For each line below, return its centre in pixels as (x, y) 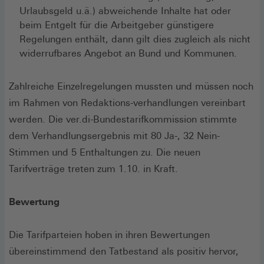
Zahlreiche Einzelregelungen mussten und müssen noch (131, 86)
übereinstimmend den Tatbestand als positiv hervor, (124, 251)
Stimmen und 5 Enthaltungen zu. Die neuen (105, 152)
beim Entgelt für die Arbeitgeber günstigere (117, 25)
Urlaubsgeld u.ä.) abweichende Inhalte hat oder (125, 11)
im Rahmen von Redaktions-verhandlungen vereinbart (127, 103)
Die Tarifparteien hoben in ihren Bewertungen (109, 235)
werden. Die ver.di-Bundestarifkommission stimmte (123, 119)
